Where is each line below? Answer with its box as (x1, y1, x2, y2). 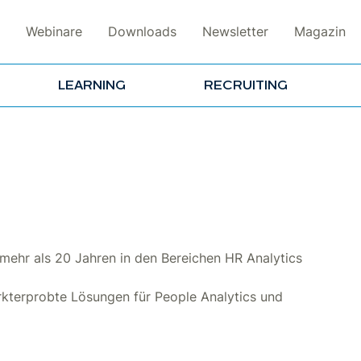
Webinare (26, 23, 82, 40)
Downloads (108, 23, 176, 40)
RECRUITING (204, 79, 288, 93)
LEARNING (57, 79, 126, 93)
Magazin (294, 23, 346, 40)
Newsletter (202, 23, 268, 40)
